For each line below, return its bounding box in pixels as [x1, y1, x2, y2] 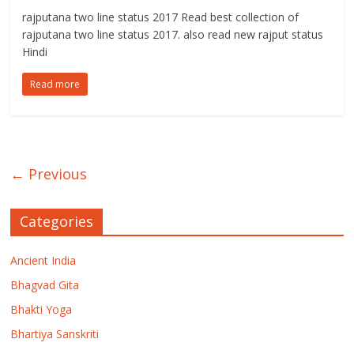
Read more [30, 77, 81, 91]
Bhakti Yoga [10, 301, 73, 317]
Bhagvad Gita [10, 277, 80, 292]
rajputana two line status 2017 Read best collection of [22, 9, 299, 24]
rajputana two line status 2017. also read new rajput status [22, 26, 324, 42]
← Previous [10, 164, 88, 183]
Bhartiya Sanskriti [10, 326, 100, 341]
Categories [20, 211, 94, 231]
